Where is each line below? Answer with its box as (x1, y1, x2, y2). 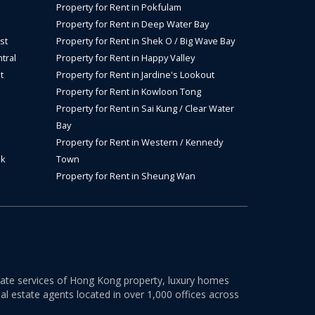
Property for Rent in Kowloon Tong (56, 85, 201, 98)
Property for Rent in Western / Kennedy (56, 136, 223, 148)
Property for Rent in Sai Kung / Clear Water (56, 102, 234, 115)
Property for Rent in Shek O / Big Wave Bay (56, 34, 235, 47)
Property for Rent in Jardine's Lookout (56, 68, 214, 81)
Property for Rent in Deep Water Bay (56, 18, 209, 30)
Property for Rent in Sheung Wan (56, 169, 195, 182)
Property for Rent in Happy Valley (56, 51, 195, 64)
